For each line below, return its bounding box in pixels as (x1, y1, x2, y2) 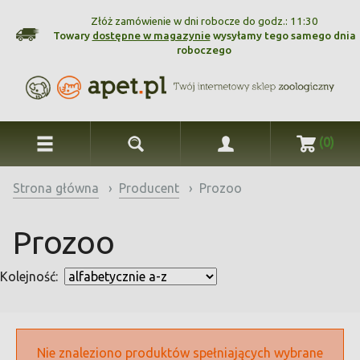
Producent (119, 181, 179, 195)
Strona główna (13, 181, 99, 195)
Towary (52, 30, 92, 42)
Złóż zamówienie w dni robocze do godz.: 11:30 (90, 15, 318, 27)
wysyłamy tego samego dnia (210, 30, 356, 42)
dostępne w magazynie (92, 30, 211, 42)
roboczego (177, 44, 231, 56)
